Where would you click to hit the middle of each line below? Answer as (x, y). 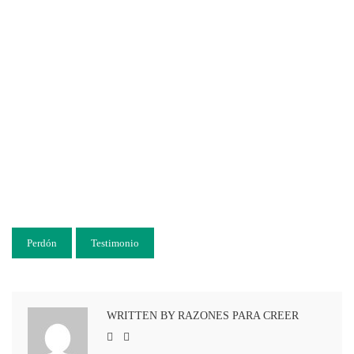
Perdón (42, 243)
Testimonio (115, 243)
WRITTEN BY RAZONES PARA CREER (203, 316)
